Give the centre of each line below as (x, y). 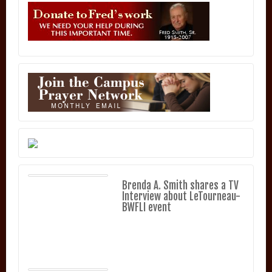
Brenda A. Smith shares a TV (180, 185)
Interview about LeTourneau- (181, 196)
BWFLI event (147, 207)
